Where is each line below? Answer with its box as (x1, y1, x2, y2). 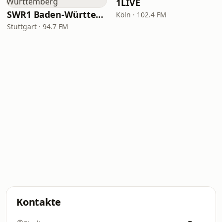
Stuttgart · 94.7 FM (7, 22, 68, 31)
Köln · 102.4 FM (116, 10, 166, 19)
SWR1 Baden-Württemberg (96, 8, 104, 20)
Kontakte (16, 195, 61, 209)
